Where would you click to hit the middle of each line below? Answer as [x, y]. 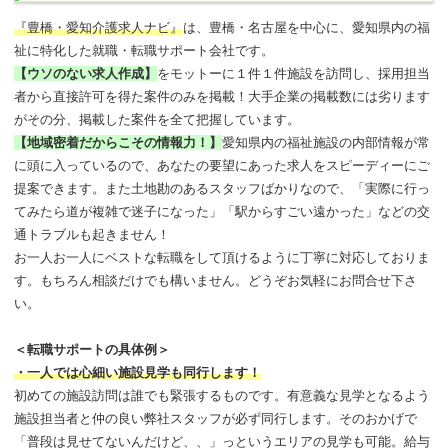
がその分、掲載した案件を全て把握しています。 [157, 119]
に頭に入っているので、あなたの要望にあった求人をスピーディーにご [222, 165]
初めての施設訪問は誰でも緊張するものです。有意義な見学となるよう [222, 395]
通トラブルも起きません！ [92, 234]
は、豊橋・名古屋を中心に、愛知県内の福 [307, 27]
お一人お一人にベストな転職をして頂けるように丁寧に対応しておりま [222, 257]
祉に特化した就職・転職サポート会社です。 [144, 50]
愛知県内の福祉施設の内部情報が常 [326, 142]
